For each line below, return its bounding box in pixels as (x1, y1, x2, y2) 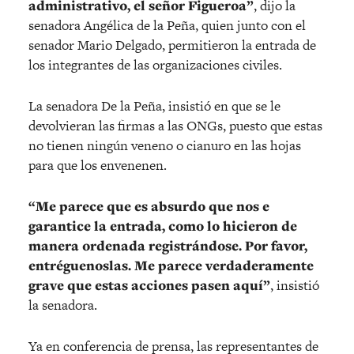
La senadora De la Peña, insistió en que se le (28, 96, 281, 115)
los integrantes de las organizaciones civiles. (28, 55, 282, 74)
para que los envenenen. (28, 155, 167, 175)
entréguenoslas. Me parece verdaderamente (28, 255, 314, 275)
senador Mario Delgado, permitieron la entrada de (28, 35, 316, 55)
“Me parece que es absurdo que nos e (28, 196, 269, 216)
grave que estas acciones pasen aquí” (28, 275, 270, 295)
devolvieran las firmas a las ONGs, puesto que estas (28, 115, 322, 135)
